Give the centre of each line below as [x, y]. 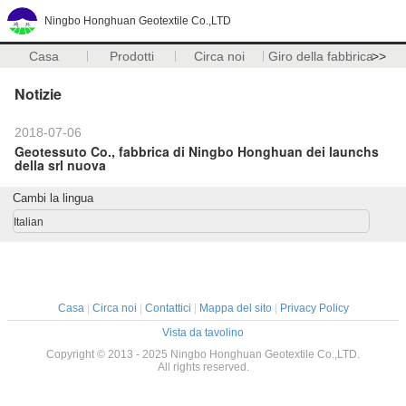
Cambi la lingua [53, 198]
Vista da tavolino [203, 333]
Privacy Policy [314, 308]
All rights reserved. [203, 367]
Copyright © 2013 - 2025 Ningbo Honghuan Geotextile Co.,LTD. [203, 354]
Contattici [168, 308]
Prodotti [131, 56]
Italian [28, 222]
